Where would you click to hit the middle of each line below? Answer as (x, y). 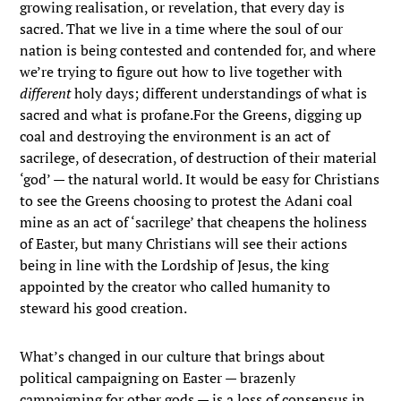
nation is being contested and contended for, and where (198, 50)
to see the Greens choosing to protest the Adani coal (187, 200)
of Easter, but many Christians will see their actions (184, 243)
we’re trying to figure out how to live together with (181, 72)
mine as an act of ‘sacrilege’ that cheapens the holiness (194, 222)
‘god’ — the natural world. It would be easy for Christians (200, 179)
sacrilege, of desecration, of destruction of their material (199, 158)
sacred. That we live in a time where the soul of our (182, 29)
